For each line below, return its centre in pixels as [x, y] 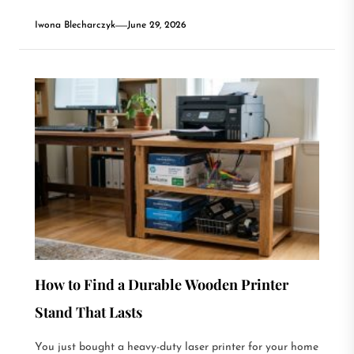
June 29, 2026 [157, 25]
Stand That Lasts [88, 312]
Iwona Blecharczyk [75, 25]
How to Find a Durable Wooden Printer [162, 284]
